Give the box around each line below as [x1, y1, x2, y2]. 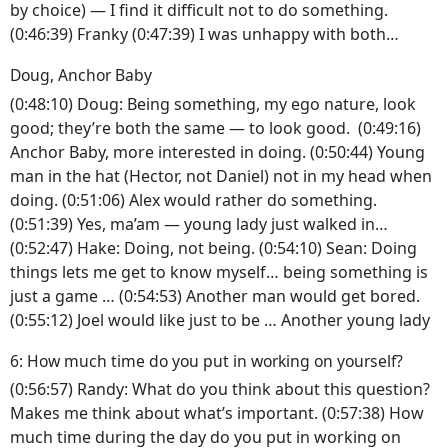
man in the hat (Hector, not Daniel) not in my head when [10, 164, 432, 187]
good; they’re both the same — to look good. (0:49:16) [10, 116, 421, 139]
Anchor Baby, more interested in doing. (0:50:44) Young [10, 140, 425, 163]
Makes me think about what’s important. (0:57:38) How [10, 402, 424, 425]
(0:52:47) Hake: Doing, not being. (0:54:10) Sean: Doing [10, 236, 417, 259]
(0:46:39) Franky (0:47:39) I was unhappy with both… [10, 23, 403, 46]
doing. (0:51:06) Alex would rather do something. [10, 188, 377, 211]
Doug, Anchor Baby [10, 64, 152, 87]
